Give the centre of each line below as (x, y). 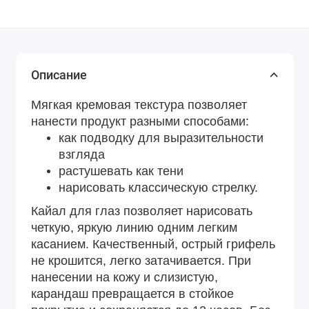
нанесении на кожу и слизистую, (124, 278)
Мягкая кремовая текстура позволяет (139, 105)
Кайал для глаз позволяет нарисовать (142, 211)
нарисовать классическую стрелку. (158, 188)
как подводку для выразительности (161, 138)
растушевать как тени (121, 171)
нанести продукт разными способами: (140, 122)
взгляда (82, 155)
